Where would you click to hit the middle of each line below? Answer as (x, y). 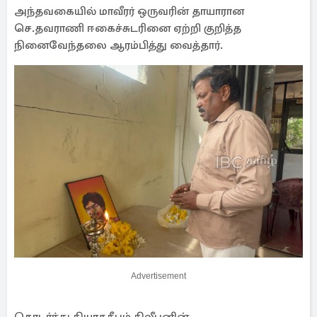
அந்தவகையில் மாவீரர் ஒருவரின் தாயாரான (129, 11)
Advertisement (158, 276)
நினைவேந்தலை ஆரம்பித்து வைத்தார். (119, 45)
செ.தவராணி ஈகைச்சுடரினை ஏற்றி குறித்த (128, 28)
